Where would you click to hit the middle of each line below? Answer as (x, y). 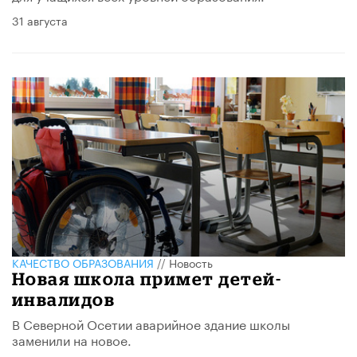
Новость (191, 263)
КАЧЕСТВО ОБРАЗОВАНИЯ (83, 263)
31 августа (40, 20)
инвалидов (64, 300)
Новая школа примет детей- (147, 279)
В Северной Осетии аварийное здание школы (151, 324)
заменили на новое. (72, 339)
